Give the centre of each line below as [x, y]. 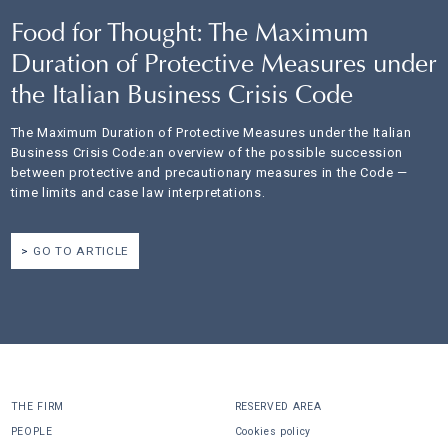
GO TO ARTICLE [81, 250]
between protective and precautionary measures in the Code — [209, 172]
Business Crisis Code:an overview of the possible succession [207, 152]
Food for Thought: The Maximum [189, 34]
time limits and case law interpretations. [138, 192]
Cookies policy [272, 431]
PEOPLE [31, 431]
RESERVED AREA [278, 406]
